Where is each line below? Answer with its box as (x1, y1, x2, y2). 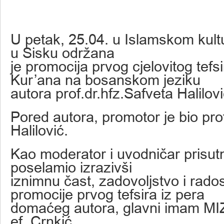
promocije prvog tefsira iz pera (10, 186, 204, 202)
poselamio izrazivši (10, 159, 132, 175)
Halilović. (10, 122, 68, 138)
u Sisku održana (10, 44, 114, 61)
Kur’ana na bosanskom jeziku (10, 71, 200, 88)
